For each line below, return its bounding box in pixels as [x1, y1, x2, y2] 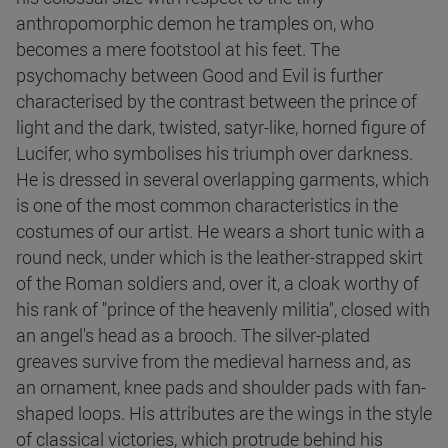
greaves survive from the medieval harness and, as [16, 349, 411, 374]
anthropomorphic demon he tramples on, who [16, 11, 374, 36]
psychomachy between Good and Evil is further [16, 63, 383, 88]
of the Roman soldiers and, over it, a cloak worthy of [16, 271, 419, 296]
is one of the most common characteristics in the [16, 193, 398, 218]
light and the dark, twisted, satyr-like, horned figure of [16, 115, 426, 140]
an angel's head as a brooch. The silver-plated [16, 323, 370, 348]
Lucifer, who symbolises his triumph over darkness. [16, 141, 413, 166]
